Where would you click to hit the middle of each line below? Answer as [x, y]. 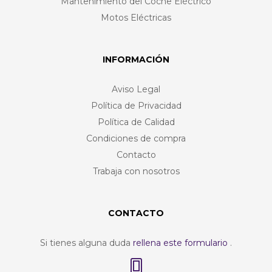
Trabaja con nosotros [136, 171]
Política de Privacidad [136, 105]
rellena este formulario [182, 243]
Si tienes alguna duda [87, 243]
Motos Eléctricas [136, 17]
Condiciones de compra [136, 138]
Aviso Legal [136, 89]
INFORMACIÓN [136, 59]
